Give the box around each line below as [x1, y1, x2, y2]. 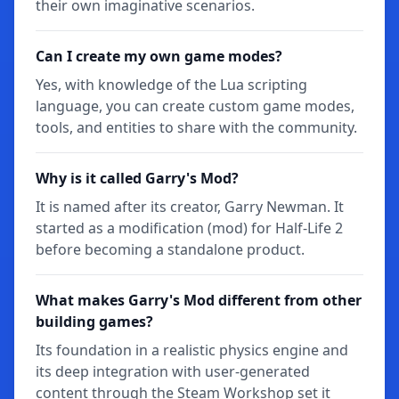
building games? [36, 311, 153, 331]
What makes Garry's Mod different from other [36, 289, 362, 310]
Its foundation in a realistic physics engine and [36, 339, 348, 360]
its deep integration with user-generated [36, 361, 310, 381]
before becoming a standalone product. [36, 239, 305, 259]
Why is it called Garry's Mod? [36, 167, 239, 188]
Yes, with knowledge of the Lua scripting [36, 74, 307, 94]
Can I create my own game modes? [36, 45, 282, 66]
